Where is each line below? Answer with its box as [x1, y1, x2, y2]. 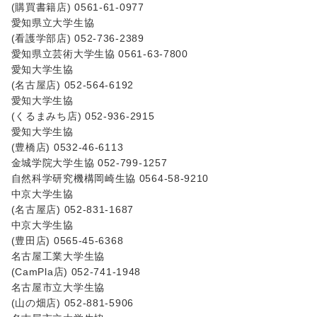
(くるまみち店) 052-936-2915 [11, 110, 155, 122]
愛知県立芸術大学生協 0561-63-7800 [11, 47, 188, 59]
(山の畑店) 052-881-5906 [11, 296, 134, 309]
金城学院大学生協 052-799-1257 [11, 156, 168, 168]
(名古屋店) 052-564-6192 [11, 79, 134, 91]
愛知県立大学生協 [11, 16, 95, 28]
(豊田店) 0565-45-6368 [11, 234, 124, 246]
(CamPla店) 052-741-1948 [11, 265, 142, 277]
